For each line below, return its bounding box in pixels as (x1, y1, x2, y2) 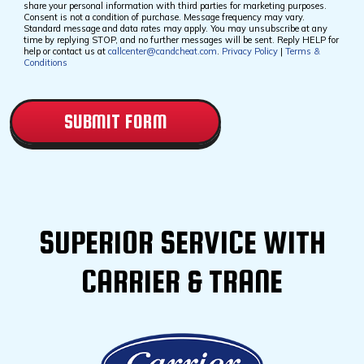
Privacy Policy (222, 45, 278, 58)
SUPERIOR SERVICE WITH (38, 224, 326, 261)
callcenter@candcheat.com (108, 45, 217, 58)
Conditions (24, 57, 67, 69)
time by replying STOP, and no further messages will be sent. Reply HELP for (24, 34, 339, 46)
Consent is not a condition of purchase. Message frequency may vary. (24, 11, 305, 24)
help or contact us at (24, 45, 108, 58)
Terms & (285, 45, 319, 58)
